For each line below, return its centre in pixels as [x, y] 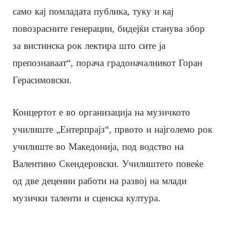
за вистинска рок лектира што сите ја [89, 45]
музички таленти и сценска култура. [87, 198]
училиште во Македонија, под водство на [98, 146]
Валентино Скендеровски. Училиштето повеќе [108, 163]
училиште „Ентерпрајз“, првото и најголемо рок [112, 129]
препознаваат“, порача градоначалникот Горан [107, 63]
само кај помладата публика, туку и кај [93, 11]
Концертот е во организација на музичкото [101, 112]
